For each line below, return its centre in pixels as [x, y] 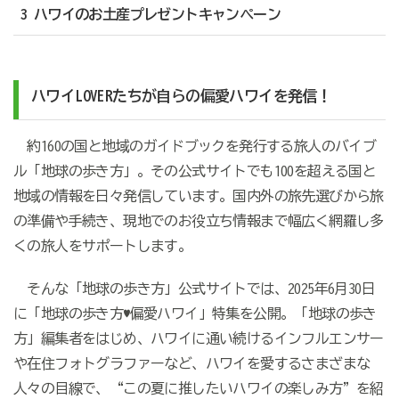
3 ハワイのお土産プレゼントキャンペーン [150, 14]
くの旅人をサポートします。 [102, 245]
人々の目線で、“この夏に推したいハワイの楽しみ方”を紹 [198, 388]
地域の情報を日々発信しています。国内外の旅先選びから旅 [198, 195]
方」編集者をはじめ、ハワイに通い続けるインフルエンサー [198, 338]
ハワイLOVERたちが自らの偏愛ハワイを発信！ [181, 95]
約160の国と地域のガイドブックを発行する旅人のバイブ [195, 146]
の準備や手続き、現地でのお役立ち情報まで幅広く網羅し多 [198, 220]
